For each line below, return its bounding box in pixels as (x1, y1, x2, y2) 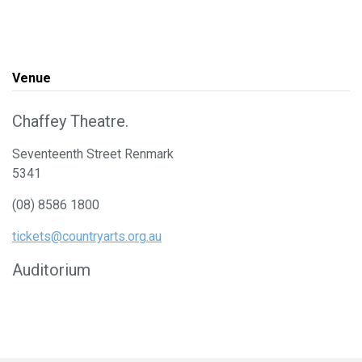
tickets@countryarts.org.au (12, 228, 162, 244)
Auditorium (12, 259, 90, 280)
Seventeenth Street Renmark (12, 145, 174, 162)
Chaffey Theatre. (12, 111, 128, 131)
